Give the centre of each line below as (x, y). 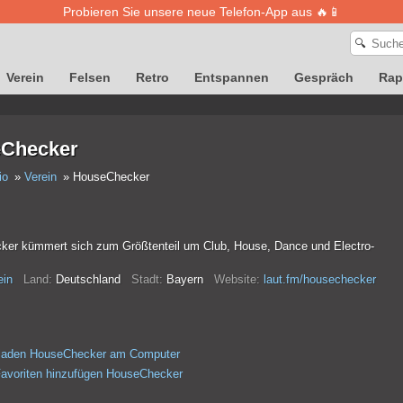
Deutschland (91, 279)
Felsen (90, 77)
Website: (237, 279)
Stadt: (147, 279)
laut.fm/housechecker (319, 279)
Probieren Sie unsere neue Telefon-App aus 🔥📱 (201, 12)
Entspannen (232, 77)
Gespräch (324, 77)
